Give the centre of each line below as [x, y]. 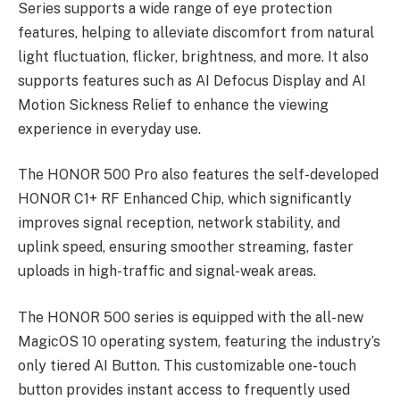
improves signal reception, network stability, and [179, 223]
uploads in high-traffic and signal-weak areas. [167, 271]
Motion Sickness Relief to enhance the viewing [173, 104]
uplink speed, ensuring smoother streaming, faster [186, 247]
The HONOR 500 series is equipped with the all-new [191, 317]
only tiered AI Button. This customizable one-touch [187, 365]
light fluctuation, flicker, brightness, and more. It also [193, 56]
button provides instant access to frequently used [184, 389]
